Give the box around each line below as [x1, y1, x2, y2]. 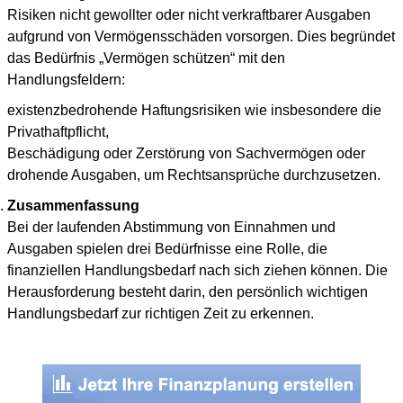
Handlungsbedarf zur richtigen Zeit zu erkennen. [7, 306, 314, 321]
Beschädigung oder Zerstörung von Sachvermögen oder [7, 146, 365, 161]
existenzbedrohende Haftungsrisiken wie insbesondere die [7, 103, 381, 118]
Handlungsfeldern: [7, 72, 125, 87]
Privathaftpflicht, [7, 124, 109, 139]
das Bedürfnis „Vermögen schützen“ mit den [7, 50, 285, 66]
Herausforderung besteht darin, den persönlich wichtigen [7, 284, 368, 300]
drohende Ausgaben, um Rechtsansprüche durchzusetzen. [7, 167, 381, 183]
